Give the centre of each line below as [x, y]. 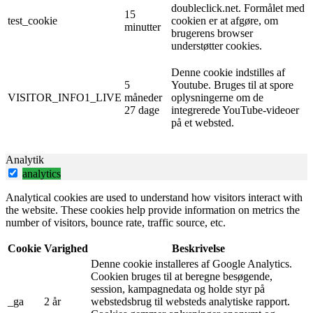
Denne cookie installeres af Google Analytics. [191, 263]
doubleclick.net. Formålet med [238, 8]
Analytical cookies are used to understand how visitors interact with [154, 197]
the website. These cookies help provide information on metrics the [153, 210]
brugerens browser [212, 33]
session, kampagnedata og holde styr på [178, 289]
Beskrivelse [198, 248]
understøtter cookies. [217, 45]
